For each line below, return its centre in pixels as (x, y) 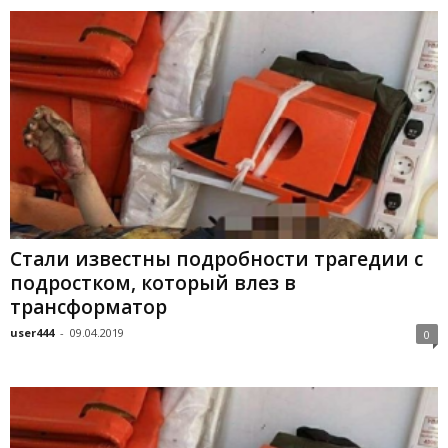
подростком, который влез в (153, 282)
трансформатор (88, 306)
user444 (32, 332)
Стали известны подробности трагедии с (216, 258)
